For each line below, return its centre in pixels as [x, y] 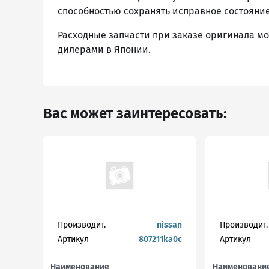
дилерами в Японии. [104, 50]
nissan [169, 225]
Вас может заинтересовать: [135, 113]
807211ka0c [160, 239]
